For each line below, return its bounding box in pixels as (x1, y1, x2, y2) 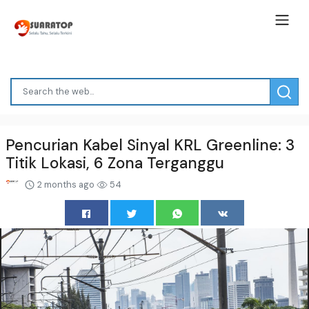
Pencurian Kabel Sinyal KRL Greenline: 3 (6, 134, 295, 155)
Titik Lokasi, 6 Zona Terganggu (6, 152, 224, 173)
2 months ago (35, 178, 97, 190)
